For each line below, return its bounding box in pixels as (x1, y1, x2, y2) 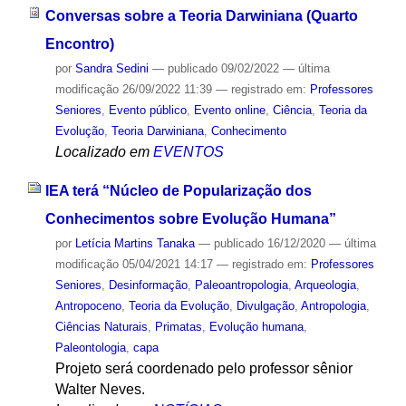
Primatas (154, 320, 202, 334)
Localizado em (54, 144, 150, 160)
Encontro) (44, 36, 114, 53)
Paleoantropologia (194, 278, 288, 293)
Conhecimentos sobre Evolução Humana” (44, 211, 336, 227)
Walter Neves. (54, 382, 145, 398)
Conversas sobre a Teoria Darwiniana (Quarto (44, 8, 358, 24)
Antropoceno (54, 299, 121, 314)
